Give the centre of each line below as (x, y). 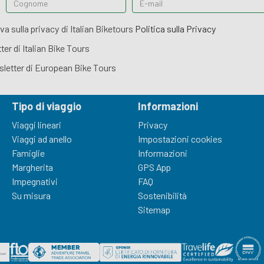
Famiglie (29, 153)
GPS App (154, 167)
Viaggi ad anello (42, 139)
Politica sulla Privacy (175, 29)
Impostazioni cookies (180, 139)
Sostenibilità (162, 196)
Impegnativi (35, 181)
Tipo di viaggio (47, 106)
